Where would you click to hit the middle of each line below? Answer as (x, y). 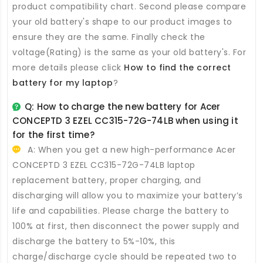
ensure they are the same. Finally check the (109, 37)
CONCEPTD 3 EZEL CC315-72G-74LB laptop (104, 165)
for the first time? (53, 135)
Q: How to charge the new (86, 107)
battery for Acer (183, 107)
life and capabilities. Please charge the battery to (121, 211)
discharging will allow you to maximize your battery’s (128, 196)
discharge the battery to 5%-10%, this (94, 242)
